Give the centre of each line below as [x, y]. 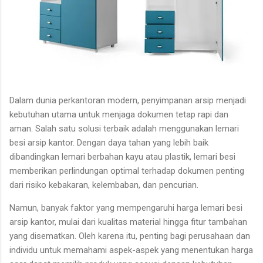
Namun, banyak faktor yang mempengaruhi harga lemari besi [126, 208]
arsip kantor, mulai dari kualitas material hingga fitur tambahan [128, 222]
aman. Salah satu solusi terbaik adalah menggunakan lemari [124, 128]
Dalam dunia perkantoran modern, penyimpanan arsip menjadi [128, 100]
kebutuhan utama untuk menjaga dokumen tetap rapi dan [119, 114]
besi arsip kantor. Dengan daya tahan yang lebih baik [109, 142]
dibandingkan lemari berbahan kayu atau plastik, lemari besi [122, 156]
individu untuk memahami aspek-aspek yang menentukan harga [131, 250]
